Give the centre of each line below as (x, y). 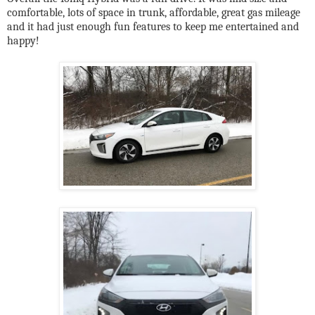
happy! (23, 40)
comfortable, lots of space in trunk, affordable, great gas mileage (154, 12)
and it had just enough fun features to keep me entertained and (153, 26)
